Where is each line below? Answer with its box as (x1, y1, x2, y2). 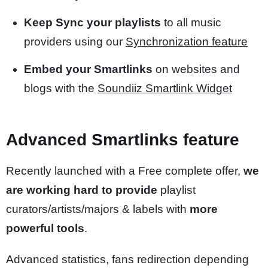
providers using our (24, 35, 126, 48)
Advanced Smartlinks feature (6, 130, 239, 149)
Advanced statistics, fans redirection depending (6, 253, 249, 266)
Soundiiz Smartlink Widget (98, 82, 232, 95)
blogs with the (24, 82, 98, 95)
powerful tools (6, 222, 84, 234)
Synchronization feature (126, 35, 248, 48)
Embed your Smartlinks (24, 63, 153, 75)
